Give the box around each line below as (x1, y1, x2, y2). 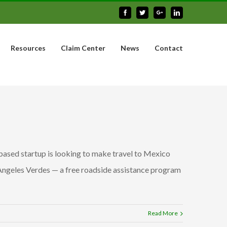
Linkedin (179, 9, 201, 15)
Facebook (128, 9, 151, 15)
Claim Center (61, 44, 105, 52)
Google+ (162, 9, 183, 15)
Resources (11, 44, 46, 52)
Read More (148, 209, 178, 217)
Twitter (145, 9, 162, 15)
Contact (155, 44, 183, 52)
